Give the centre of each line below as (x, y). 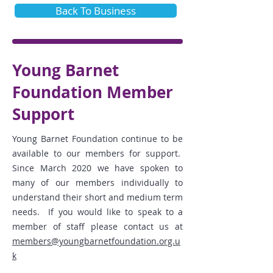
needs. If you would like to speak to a (97, 212)
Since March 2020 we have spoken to (97, 168)
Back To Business (96, 11)
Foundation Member (93, 92)
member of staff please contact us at (97, 226)
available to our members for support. (97, 153)
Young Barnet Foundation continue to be (97, 139)
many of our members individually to (97, 183)
